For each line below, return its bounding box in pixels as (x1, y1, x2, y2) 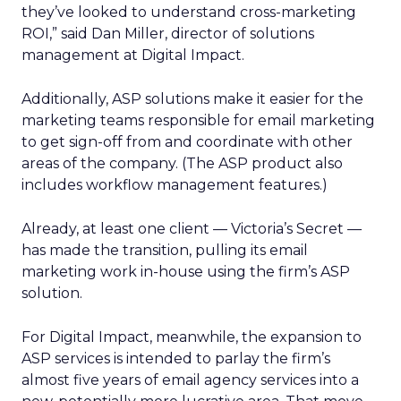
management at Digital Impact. (21, 47, 244, 64)
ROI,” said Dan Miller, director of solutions (21, 25, 314, 42)
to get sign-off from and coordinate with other (21, 133, 353, 150)
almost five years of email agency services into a (21, 371, 359, 388)
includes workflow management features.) (21, 176, 328, 193)
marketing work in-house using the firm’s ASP (21, 263, 350, 280)
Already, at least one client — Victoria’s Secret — (21, 220, 362, 237)
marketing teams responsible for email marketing (21, 112, 375, 129)
